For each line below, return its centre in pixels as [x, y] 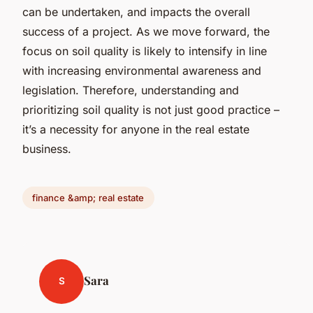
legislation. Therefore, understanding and [131, 90]
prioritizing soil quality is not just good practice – [151, 109]
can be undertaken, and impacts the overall [136, 12]
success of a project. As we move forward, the [146, 31]
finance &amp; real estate [88, 197]
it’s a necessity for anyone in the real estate [136, 129]
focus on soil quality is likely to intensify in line [145, 51]
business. [47, 148]
